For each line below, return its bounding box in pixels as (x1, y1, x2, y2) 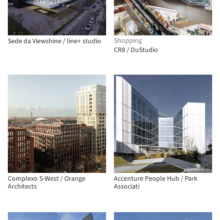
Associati (114, 182, 139, 192)
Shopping (114, 36, 142, 46)
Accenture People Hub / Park (114, 174, 197, 184)
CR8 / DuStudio (114, 45, 158, 55)
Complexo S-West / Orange (8, 174, 85, 184)
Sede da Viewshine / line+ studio (8, 36, 101, 46)
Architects (8, 182, 37, 192)
